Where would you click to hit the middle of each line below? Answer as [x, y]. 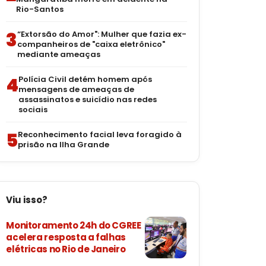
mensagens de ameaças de [77, 89]
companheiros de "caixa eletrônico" [91, 44]
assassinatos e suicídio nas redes [88, 99]
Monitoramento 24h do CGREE [74, 225]
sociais [33, 110]
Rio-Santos [40, 9]
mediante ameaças [59, 54]
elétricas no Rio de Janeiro [66, 249]
